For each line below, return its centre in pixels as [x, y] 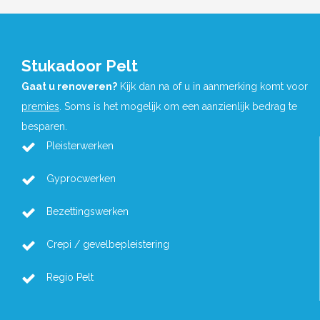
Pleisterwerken [80, 146]
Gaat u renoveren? [69, 87]
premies [40, 107]
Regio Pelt [70, 277]
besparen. [44, 127]
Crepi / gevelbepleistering [108, 245]
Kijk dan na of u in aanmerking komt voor [212, 87]
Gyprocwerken [81, 179]
